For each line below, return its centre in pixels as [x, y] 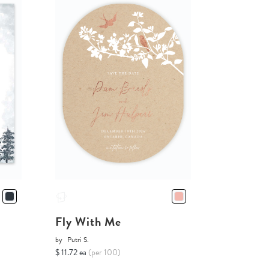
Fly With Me [88, 221]
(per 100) [104, 252]
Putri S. [78, 239]
